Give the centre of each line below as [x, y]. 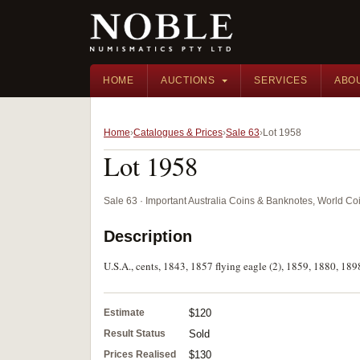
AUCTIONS [188, 80]
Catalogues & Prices [178, 133]
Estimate [124, 313]
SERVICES [281, 80]
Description [148, 236]
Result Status [135, 333]
